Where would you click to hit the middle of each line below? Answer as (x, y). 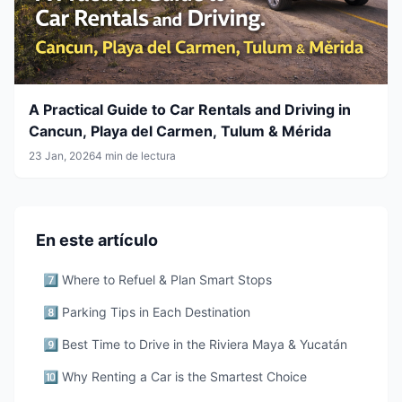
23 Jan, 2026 (62, 155)
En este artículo (97, 240)
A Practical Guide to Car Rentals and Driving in (190, 109)
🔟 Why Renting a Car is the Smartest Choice (175, 376)
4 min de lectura (135, 155)
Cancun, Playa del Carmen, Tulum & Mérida (180, 131)
